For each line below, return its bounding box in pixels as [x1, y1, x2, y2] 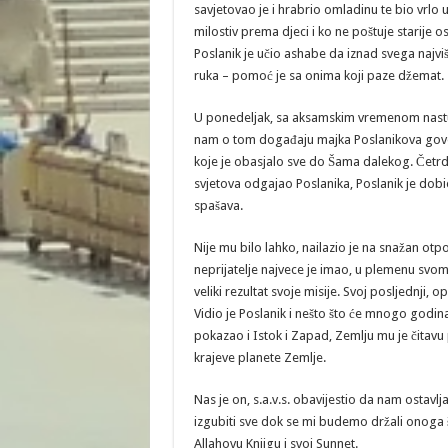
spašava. [193, 198, 243, 213]
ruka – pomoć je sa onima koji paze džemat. [193, 68, 444, 83]
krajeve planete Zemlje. [193, 350, 326, 365]
